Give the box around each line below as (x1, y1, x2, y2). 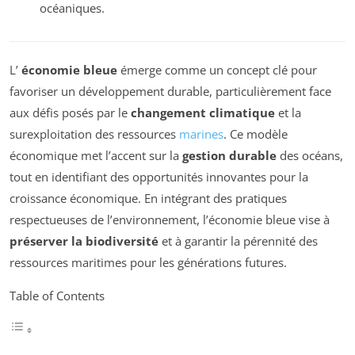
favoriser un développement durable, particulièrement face (10, 83, 331, 100)
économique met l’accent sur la (10, 147, 182, 164)
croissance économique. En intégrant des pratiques (10, 190, 287, 207)
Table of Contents (10, 288, 105, 304)
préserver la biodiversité (10, 233, 158, 250)
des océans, (277, 147, 343, 164)
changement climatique (131, 105, 275, 121)
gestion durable (182, 147, 277, 164)
